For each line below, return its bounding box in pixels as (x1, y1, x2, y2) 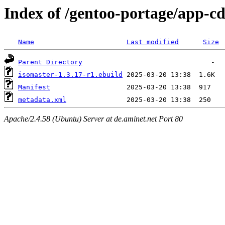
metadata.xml (18, 96, 66, 104)
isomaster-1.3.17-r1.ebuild (18, 71, 123, 79)
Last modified (127, 38, 179, 46)
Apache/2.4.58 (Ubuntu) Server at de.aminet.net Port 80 (4, 114, 183, 123)
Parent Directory (18, 58, 82, 66)
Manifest (18, 83, 50, 91)
